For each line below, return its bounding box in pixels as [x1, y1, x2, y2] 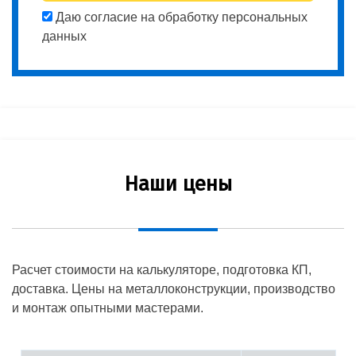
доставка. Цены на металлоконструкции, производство [12, 281, 335, 296]
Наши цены [124, 171, 232, 196]
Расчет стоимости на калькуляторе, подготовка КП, [12, 262, 311, 277]
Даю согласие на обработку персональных [52, 10, 308, 24]
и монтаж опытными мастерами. [12, 300, 203, 315]
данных [42, 29, 87, 43]
